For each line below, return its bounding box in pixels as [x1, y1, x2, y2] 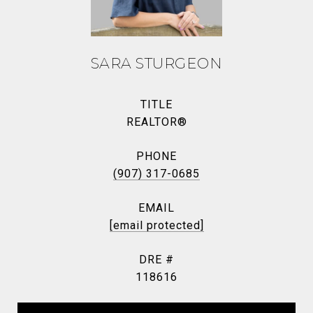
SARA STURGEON [90, 54, 223, 72]
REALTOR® [126, 115, 187, 129]
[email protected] [109, 219, 204, 232]
